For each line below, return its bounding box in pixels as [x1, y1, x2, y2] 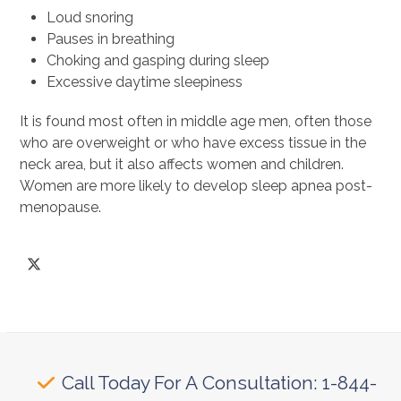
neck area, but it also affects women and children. [20, 156, 345, 173]
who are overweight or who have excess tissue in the [20, 134, 367, 151]
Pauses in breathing [47, 30, 175, 47]
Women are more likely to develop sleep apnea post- [20, 177, 373, 194]
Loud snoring [47, 9, 134, 26]
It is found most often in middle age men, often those [20, 113, 372, 130]
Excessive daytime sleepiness [47, 73, 243, 90]
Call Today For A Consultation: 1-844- [61, 371, 377, 394]
